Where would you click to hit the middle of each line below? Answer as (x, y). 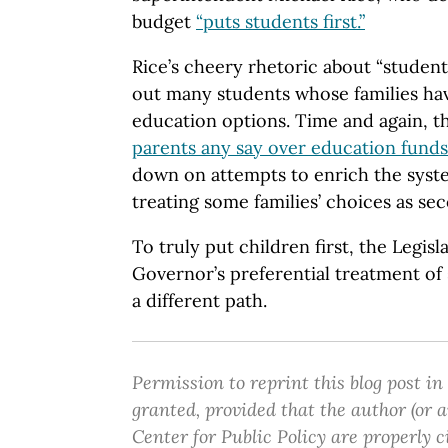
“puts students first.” (280, 22)
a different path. (199, 301)
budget (164, 22)
